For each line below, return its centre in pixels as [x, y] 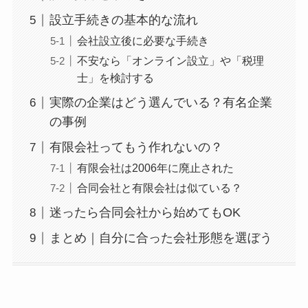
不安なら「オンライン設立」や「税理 [170, 61]
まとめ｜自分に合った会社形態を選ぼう [161, 238]
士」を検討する [115, 78]
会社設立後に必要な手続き [143, 41]
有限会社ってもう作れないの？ [136, 147]
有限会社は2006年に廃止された [155, 168]
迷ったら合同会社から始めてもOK [145, 213]
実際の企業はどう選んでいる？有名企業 [161, 103]
